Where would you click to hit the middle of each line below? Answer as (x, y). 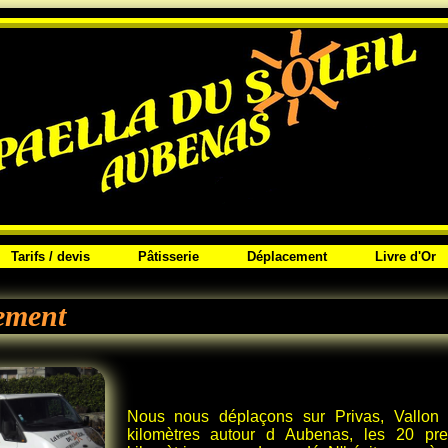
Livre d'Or (405, 256)
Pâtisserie (168, 256)
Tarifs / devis (50, 256)
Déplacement (286, 256)
